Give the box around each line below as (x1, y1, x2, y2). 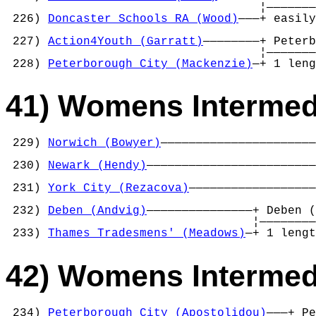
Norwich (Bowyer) (48, 137, 161, 150)
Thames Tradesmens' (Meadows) (48, 227, 245, 241)
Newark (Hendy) (48, 159, 147, 173)
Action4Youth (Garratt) (48, 35, 203, 48)
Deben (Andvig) (48, 205, 147, 218)
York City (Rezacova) (48, 182, 189, 195)
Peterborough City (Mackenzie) (48, 57, 253, 71)
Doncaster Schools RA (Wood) (48, 12, 238, 25)
